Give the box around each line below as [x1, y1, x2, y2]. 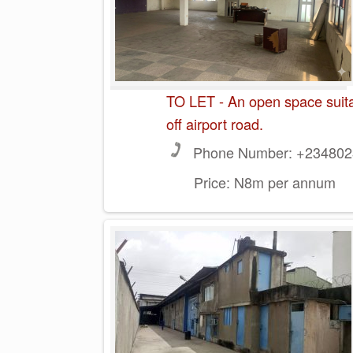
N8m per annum [229, 171, 336, 192]
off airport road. [165, 113, 263, 134]
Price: [193, 171, 230, 192]
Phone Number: [192, 141, 292, 162]
